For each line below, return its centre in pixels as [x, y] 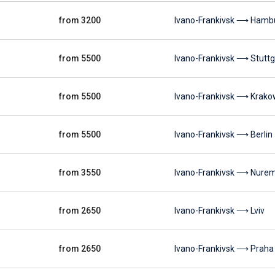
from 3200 [80, 20]
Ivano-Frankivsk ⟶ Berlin [223, 134]
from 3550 [80, 172]
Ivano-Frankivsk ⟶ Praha [224, 249]
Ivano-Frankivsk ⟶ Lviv [219, 211]
